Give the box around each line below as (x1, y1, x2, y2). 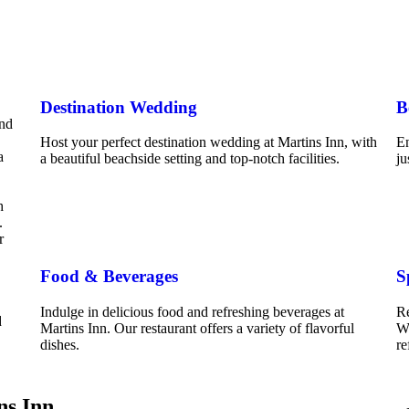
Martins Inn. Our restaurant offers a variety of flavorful (39, 320, 354, 336)
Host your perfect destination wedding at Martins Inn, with (39, 134, 377, 151)
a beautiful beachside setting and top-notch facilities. (39, 151, 340, 167)
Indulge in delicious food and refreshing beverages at (39, 303, 344, 320)
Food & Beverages (39, 267, 178, 287)
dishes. (39, 336, 79, 352)
